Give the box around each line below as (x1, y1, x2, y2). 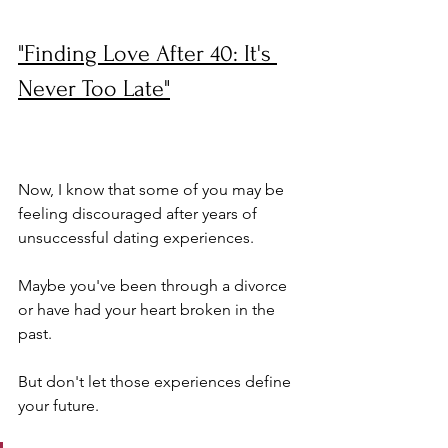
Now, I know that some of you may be (18, 180, 288, 199)
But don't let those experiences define (18, 372, 295, 391)
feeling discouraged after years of (18, 204, 261, 223)
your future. (18, 396, 103, 415)
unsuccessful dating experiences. (18, 228, 258, 247)
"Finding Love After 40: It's (18, 40, 277, 67)
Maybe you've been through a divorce (18, 276, 291, 295)
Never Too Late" (18, 75, 170, 102)
